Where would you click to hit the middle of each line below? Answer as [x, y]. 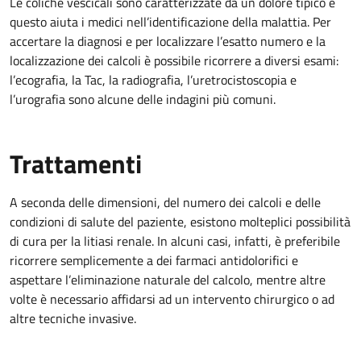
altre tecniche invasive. [73, 318]
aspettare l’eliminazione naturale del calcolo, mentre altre [168, 280]
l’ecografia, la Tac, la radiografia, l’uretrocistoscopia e [153, 80]
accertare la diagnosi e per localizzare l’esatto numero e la [168, 41]
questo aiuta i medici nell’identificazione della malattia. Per [170, 22]
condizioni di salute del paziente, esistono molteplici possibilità [180, 222]
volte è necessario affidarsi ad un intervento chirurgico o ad [172, 299]
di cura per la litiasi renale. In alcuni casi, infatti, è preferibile [175, 241]
